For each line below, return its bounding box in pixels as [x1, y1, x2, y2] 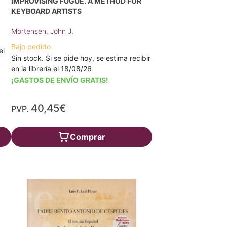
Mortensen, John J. [11, 26, 74, 35]
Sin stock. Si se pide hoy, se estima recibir [11, 53, 151, 62]
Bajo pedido [11, 42, 51, 51]
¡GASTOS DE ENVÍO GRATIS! [11, 75, 109, 84]
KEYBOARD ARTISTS [11, 6, 82, 15]
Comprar [69, 131, 105, 142]
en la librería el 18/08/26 [11, 64, 92, 73]
